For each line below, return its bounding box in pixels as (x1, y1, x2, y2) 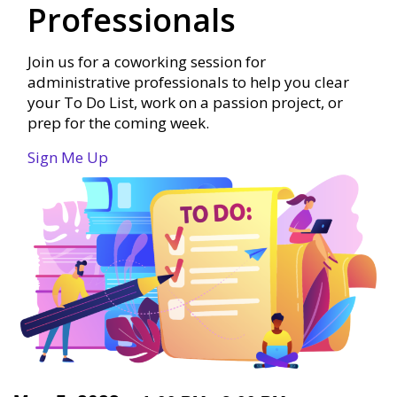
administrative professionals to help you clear (27, 72, 349, 93)
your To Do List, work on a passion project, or (27, 92, 343, 113)
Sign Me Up (27, 147, 108, 168)
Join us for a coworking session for (27, 51, 266, 73)
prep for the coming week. (27, 113, 209, 134)
